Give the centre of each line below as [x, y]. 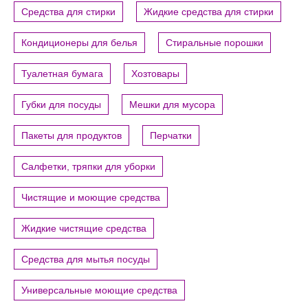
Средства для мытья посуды [86, 260]
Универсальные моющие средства [99, 290]
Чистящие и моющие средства [91, 198]
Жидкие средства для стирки [209, 12]
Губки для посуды [61, 105]
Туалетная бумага [62, 74]
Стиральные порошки [214, 43]
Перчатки [171, 136]
